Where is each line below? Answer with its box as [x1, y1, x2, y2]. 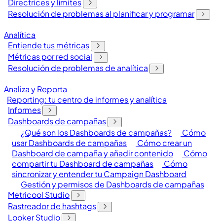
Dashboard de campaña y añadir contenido [12, 148, 173, 158]
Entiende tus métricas [8, 40, 89, 50]
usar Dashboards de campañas [12, 138, 127, 148]
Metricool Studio [8, 189, 70, 200]
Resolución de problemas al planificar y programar [8, 8, 194, 19]
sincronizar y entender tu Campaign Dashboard [12, 169, 186, 179]
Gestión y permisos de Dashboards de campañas [21, 179, 204, 189]
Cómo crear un [137, 138, 192, 148]
